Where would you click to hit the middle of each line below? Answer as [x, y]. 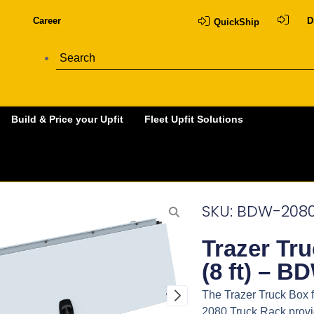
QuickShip [236, 22]
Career [47, 21]
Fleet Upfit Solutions [194, 120]
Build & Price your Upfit [67, 120]
